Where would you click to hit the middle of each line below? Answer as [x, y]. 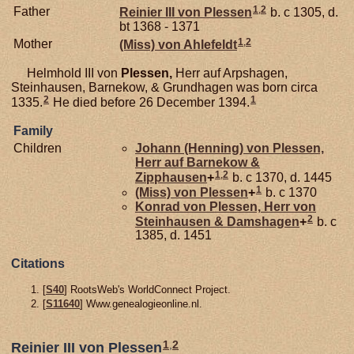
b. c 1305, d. [303, 12]
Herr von [288, 206]
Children [38, 148]
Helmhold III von [66, 73]
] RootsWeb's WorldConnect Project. [147, 290]
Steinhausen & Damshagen [217, 221]
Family [33, 131]
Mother [33, 44]
